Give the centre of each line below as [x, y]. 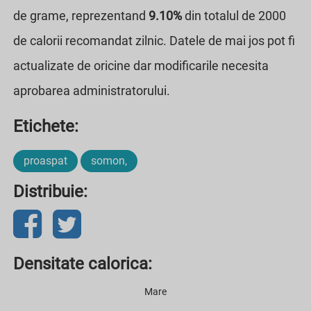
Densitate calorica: [83, 263]
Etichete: [46, 126]
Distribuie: [50, 191]
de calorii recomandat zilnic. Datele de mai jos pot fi [154, 40]
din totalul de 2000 [234, 15]
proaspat [45, 160]
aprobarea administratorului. [92, 90]
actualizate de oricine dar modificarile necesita [141, 65]
